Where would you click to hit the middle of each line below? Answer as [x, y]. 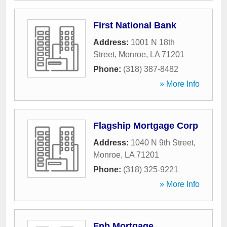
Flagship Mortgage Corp [146, 126]
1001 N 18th [153, 42]
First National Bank [135, 25]
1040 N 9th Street [162, 143]
